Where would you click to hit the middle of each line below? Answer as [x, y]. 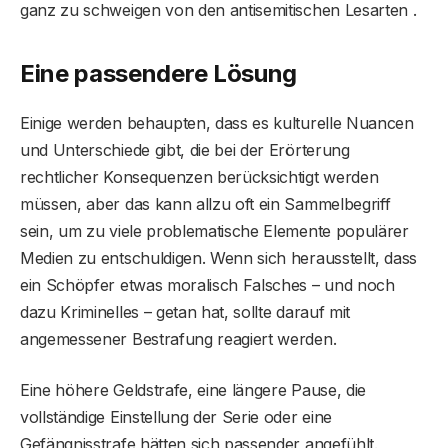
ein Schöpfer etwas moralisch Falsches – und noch [207, 285]
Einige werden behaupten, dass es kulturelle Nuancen [217, 123]
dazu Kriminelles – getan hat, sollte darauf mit [185, 312]
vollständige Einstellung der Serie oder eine [176, 417]
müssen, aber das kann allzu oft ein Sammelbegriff [205, 204]
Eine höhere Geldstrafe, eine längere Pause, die [193, 390]
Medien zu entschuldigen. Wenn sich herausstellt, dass [219, 258]
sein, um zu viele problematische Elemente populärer [214, 231]
